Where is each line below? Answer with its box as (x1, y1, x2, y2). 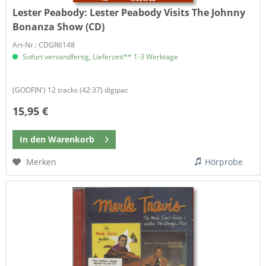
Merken (26, 156, 57, 167)
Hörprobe (205, 156, 243, 167)
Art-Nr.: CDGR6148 (12, 39, 75, 50)
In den (20, 133, 46, 145)
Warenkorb (48, 133, 95, 145)
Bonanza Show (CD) (12, 20, 105, 33)
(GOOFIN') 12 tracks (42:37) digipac (12, 84, 129, 95)
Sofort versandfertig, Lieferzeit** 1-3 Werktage (21, 51, 179, 62)
